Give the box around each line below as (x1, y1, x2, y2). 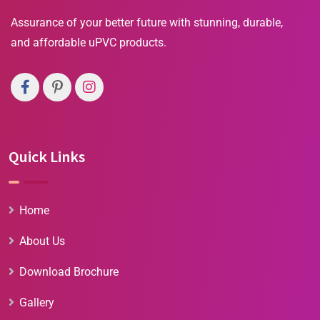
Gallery (19, 296, 54, 310)
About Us (19, 234, 65, 249)
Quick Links (9, 146, 85, 167)
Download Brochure (19, 265, 119, 279)
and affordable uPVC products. (11, 36, 166, 50)
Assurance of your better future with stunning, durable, (11, 16, 283, 30)
